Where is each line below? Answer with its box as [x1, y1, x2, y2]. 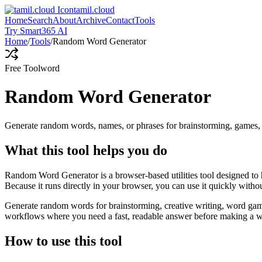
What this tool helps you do [5, 142, 167, 158]
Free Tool [5, 63, 40, 73]
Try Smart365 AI [5, 26, 67, 36]
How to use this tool [5, 233, 122, 249]
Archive [76, 15, 106, 25]
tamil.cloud [74, 5, 115, 15]
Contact [106, 15, 135, 25]
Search [27, 15, 53, 25]
